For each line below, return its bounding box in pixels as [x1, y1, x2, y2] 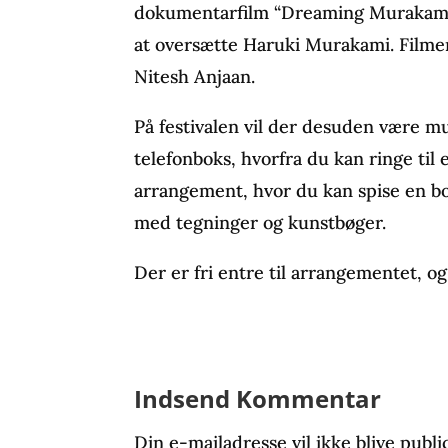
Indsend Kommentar [134, 382, 382, 415]
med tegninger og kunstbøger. [134, 211, 387, 234]
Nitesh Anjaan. [134, 65, 256, 88]
